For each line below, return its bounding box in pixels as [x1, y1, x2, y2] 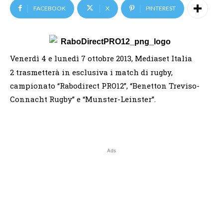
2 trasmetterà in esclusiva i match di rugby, [10, 67, 173, 77]
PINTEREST [146, 4, 176, 12]
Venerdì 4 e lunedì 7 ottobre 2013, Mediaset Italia [10, 53, 192, 63]
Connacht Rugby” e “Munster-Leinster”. [10, 94, 156, 104]
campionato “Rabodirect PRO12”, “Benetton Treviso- [10, 80, 200, 91]
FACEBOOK [33, 4, 66, 12]
